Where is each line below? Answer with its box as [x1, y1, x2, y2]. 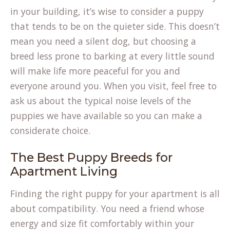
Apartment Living [10, 164, 118, 179]
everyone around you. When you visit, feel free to [10, 80, 217, 92]
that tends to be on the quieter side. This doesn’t [10, 20, 220, 32]
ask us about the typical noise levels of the [10, 94, 191, 107]
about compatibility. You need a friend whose [10, 202, 204, 215]
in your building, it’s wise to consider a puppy [10, 5, 204, 17]
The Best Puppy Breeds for [10, 150, 172, 165]
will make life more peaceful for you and [10, 65, 180, 77]
